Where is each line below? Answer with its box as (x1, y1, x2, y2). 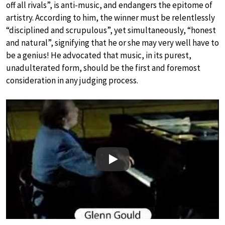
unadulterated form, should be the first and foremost (6, 62, 200, 73)
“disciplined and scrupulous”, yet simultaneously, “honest (6, 24, 216, 36)
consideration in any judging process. (6, 74, 138, 86)
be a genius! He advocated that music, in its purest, (6, 49, 191, 61)
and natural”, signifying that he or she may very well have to (6, 37, 219, 48)
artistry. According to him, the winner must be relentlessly (6, 12, 215, 23)
